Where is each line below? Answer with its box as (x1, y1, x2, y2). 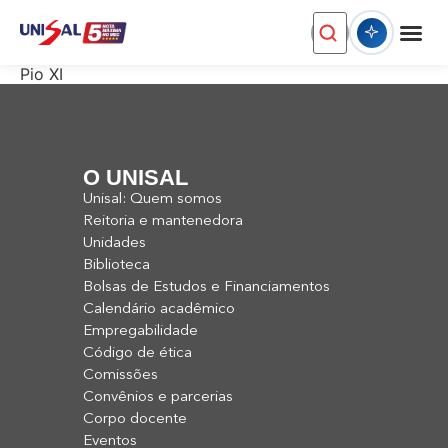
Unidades (83, 236, 146, 251)
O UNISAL (83, 165, 188, 190)
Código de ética (83, 346, 192, 361)
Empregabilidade (83, 324, 198, 339)
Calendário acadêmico (83, 302, 235, 317)
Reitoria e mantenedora (83, 214, 243, 229)
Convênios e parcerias (83, 390, 233, 405)
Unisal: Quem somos (83, 192, 222, 207)
